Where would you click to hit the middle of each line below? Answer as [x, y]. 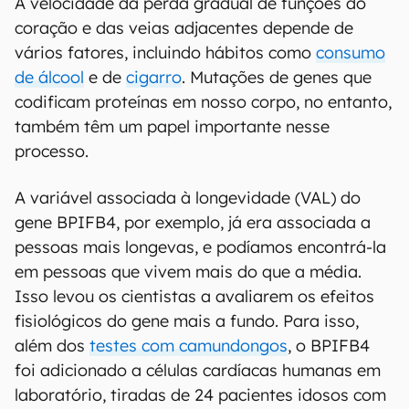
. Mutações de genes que [277, 77]
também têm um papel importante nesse [172, 126]
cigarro [154, 77]
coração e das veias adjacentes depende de [184, 28]
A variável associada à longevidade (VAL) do [188, 198]
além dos [52, 346]
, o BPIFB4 [329, 346]
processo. [52, 151]
